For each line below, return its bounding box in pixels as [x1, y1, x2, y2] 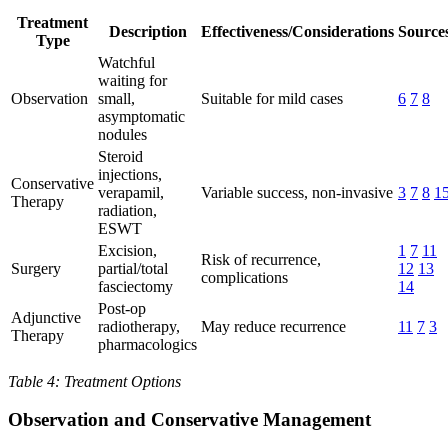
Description [108, 22, 187, 40]
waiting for [98, 71, 167, 89]
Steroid [98, 147, 143, 165]
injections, [98, 165, 162, 183]
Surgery [11, 259, 61, 277]
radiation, [98, 201, 157, 219]
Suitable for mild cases [201, 89, 343, 107]
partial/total [98, 259, 168, 277]
